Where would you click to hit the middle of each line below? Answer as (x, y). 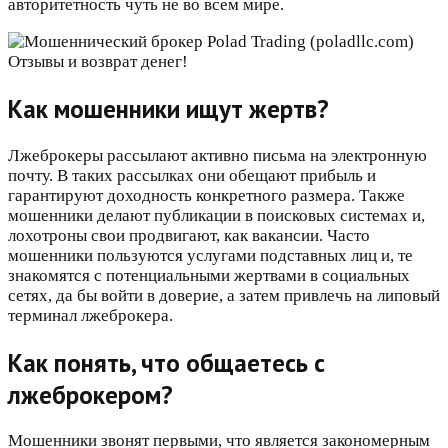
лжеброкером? (90, 394)
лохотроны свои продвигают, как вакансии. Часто (189, 235)
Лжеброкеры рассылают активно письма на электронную (217, 155)
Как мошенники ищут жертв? (168, 109)
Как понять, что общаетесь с (166, 362)
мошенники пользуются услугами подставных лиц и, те (210, 255)
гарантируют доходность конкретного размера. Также (206, 195)
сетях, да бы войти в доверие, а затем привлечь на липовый (224, 295)
